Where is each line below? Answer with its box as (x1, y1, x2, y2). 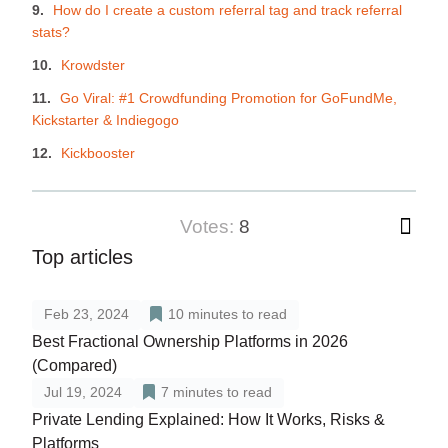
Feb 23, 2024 (44, 306, 129, 323)
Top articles (32, 246, 133, 269)
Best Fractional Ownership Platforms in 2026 (32, 333, 348, 351)
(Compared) (32, 357, 117, 375)
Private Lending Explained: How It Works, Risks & (32, 411, 385, 429)
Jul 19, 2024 (44, 384, 122, 401)
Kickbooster (61, 145, 135, 162)
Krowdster (61, 57, 125, 74)
